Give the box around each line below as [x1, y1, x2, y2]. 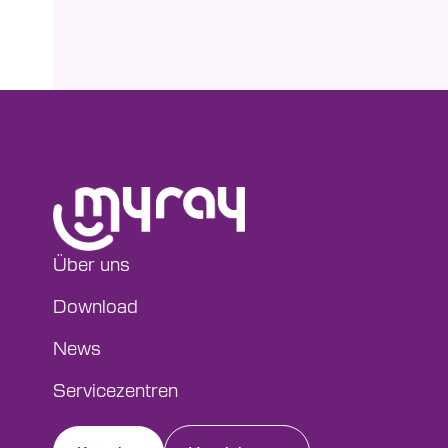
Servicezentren [53, 377, 178, 401]
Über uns [53, 251, 130, 275]
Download [53, 293, 138, 317]
